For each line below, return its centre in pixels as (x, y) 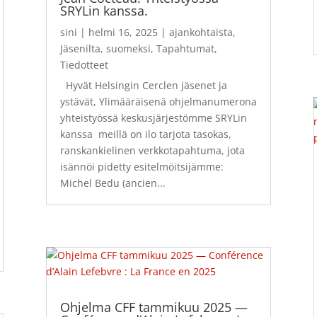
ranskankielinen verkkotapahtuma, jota (152, 150)
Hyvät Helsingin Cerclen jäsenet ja (143, 85)
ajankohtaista (201, 32)
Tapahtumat (185, 48)
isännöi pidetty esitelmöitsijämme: (147, 166)
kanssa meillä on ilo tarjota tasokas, (145, 134)
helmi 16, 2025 (123, 32)
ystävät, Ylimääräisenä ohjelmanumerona (158, 101)
